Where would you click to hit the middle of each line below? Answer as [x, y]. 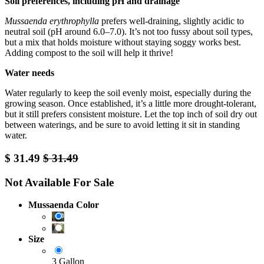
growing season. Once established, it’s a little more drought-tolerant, [131, 104]
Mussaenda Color [64, 205]
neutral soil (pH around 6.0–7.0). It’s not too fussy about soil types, [129, 32]
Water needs [29, 73]
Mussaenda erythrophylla [52, 21]
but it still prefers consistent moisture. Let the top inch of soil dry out [131, 114]
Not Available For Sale [59, 182]
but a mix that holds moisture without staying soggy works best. [123, 42]
